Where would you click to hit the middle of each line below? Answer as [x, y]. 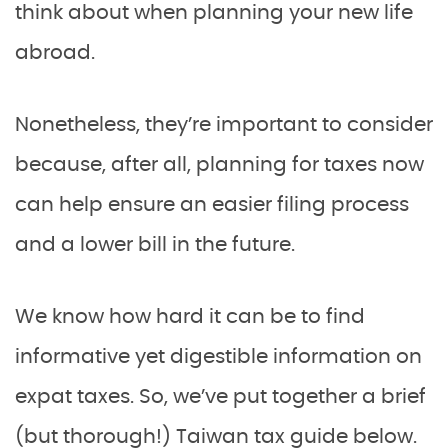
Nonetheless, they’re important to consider [224, 125]
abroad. [55, 53]
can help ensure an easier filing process [212, 205]
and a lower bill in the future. [155, 245]
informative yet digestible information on [218, 357]
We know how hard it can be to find [190, 317]
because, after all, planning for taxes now [219, 165]
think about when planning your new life [214, 13]
